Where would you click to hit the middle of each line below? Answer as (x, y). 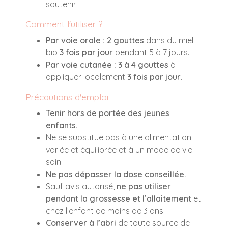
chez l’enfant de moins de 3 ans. (105, 210)
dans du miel (169, 40)
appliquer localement (87, 77)
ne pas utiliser (144, 186)
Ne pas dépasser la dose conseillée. (116, 174)
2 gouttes (125, 40)
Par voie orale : (76, 40)
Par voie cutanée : (82, 64)
